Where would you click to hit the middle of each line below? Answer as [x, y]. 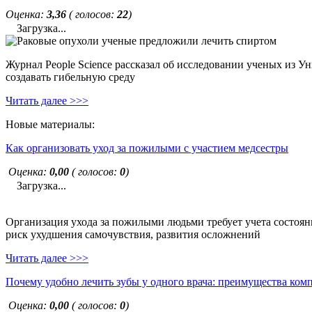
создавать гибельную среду [70, 77]
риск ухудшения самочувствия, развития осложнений [133, 234]
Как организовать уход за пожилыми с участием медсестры [147, 148]
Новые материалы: [50, 124]
